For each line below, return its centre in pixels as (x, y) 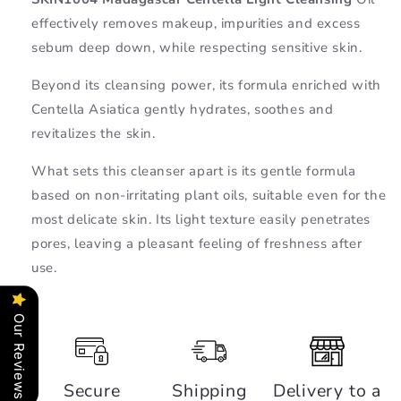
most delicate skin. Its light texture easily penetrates (201, 219)
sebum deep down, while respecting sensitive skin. (197, 47)
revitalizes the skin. (94, 133)
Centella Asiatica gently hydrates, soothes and (183, 109)
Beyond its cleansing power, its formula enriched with (206, 85)
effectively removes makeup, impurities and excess (196, 23)
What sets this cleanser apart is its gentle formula (194, 171)
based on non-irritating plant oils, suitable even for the (209, 195)
